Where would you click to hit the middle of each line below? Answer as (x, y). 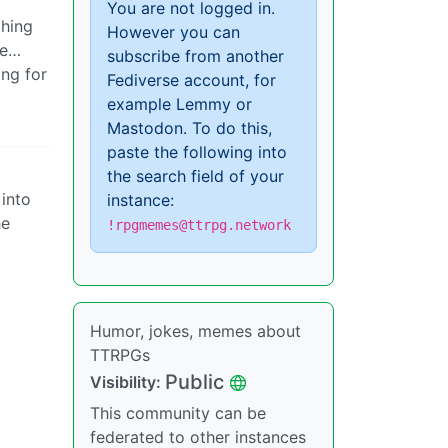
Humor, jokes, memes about (195, 331)
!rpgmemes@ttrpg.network (199, 225)
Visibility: (127, 382)
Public (194, 382)
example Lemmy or (179, 104)
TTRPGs (120, 355)
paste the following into (197, 152)
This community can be (178, 413)
